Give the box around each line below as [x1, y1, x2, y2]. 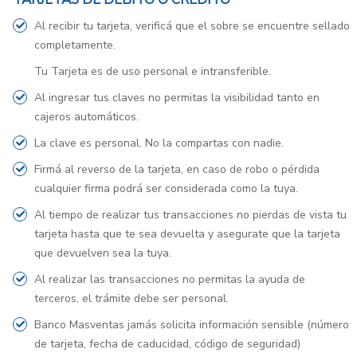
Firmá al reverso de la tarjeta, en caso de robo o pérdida [34, 162, 320, 177]
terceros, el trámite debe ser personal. [34, 291, 229, 306]
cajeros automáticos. [34, 109, 139, 124]
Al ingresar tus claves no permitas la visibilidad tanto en [34, 90, 320, 105]
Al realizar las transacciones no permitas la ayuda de [34, 272, 305, 287]
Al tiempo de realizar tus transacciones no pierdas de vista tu [34, 207, 347, 222]
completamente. [34, 37, 116, 53]
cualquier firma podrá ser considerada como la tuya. [34, 181, 298, 196]
